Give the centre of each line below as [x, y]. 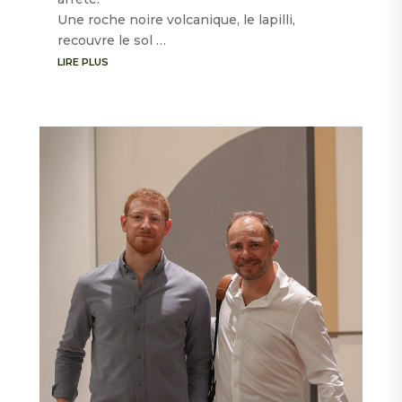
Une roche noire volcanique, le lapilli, [176, 20]
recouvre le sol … [111, 41]
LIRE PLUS [83, 62]
